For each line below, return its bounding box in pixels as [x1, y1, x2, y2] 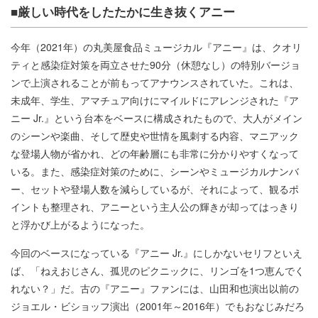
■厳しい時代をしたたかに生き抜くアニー [11, 2, 235, 20]
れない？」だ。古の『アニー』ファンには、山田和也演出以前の [11, 280, 299, 295]
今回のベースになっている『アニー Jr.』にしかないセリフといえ [11, 245, 302, 260]
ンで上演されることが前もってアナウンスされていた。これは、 [11, 75, 299, 89]
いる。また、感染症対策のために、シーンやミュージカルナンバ [11, 163, 299, 178]
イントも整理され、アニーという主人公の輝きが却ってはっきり [11, 199, 299, 214]
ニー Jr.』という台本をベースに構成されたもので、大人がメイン [11, 110, 302, 125]
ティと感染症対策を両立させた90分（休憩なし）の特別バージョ [11, 57, 300, 72]
